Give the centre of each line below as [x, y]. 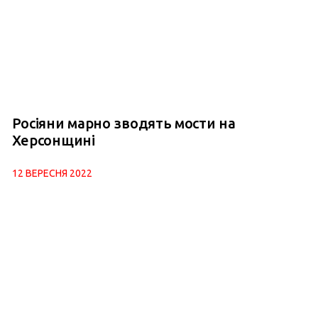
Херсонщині [53, 140]
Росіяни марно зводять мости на [124, 123]
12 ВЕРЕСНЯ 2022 [52, 173]
